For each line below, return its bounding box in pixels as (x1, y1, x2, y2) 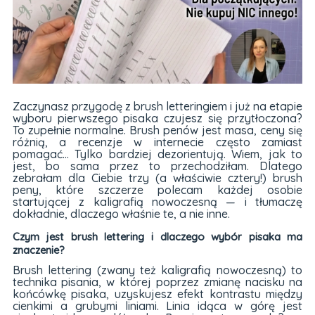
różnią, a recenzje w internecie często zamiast (12, 135, 303, 150)
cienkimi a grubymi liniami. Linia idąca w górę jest (12, 299, 303, 314)
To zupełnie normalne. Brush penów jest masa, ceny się (12, 123, 303, 138)
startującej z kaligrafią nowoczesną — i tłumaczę (12, 195, 303, 210)
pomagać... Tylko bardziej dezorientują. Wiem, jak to (12, 147, 303, 162)
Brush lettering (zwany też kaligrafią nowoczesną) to (12, 263, 303, 278)
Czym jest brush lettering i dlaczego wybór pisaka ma (12, 229, 303, 243)
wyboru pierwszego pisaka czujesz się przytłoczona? (12, 111, 303, 126)
